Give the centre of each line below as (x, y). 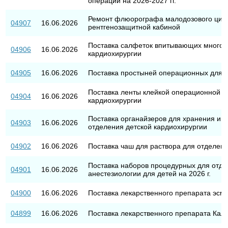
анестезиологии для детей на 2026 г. (149, 173)
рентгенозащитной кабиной (134, 27)
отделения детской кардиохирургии (147, 126)
